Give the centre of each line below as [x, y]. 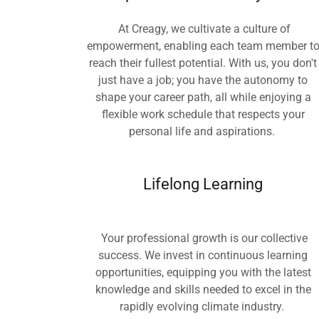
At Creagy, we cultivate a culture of [203, 29]
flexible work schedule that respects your [203, 114]
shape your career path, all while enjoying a [203, 97]
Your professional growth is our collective [203, 238]
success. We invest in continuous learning [203, 255]
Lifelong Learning [203, 184]
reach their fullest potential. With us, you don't [203, 63]
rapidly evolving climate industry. [203, 307]
